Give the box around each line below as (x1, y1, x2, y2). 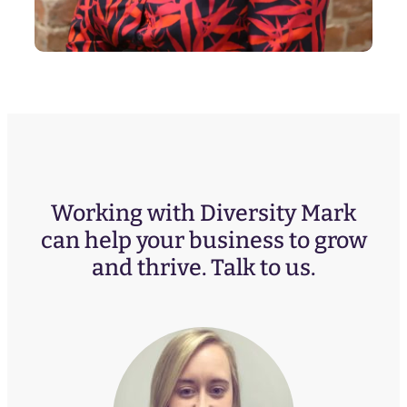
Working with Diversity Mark (51, 200, 356, 228)
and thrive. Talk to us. (92, 254, 315, 283)
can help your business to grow (40, 227, 367, 255)
